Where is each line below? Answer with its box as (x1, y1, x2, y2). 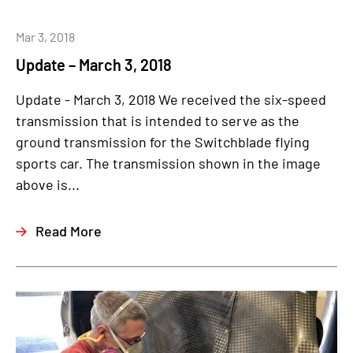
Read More (35, 222, 102, 240)
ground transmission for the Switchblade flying (16, 133, 310, 151)
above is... (16, 176, 80, 194)
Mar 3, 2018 (16, 29, 75, 45)
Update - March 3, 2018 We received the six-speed (16, 91, 326, 109)
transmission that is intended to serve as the (16, 112, 299, 130)
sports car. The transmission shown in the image (16, 154, 321, 173)
